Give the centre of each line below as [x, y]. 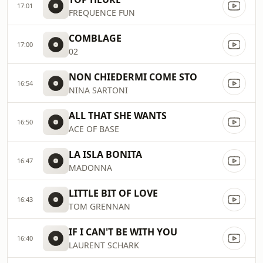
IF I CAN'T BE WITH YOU [123, 232]
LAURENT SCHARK [104, 245]
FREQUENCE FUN [102, 13]
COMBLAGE [95, 38]
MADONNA [90, 168]
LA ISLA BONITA [105, 154]
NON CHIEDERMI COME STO [133, 77]
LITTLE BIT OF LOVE [113, 193]
